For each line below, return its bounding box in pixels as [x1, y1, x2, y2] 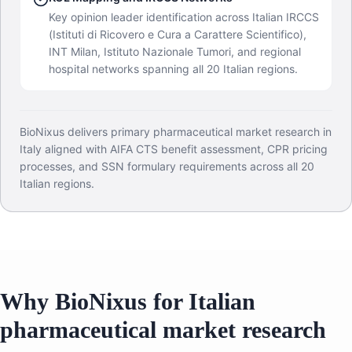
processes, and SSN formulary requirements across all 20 [20, 159, 314, 174]
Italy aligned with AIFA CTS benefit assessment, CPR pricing [20, 142, 328, 156]
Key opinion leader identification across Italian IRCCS [49, 10, 319, 24]
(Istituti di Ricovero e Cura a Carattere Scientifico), [49, 27, 306, 42]
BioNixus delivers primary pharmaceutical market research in [20, 125, 332, 139]
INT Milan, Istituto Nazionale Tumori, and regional [49, 45, 301, 59]
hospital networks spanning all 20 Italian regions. [49, 62, 298, 76]
